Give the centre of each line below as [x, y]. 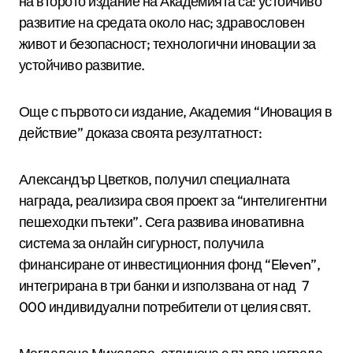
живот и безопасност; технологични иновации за [167, 43]
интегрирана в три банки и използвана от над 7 [164, 285]
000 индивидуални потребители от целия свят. [165, 307]
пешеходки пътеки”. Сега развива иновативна [162, 221]
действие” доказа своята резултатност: [141, 132]
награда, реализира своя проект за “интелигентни [173, 200]
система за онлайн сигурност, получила [141, 243]
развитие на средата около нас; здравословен [162, 22]
